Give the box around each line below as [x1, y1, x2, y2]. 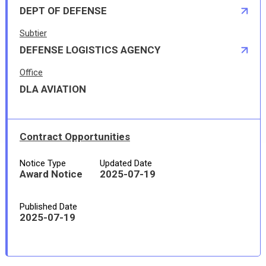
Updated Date [99, 158, 152, 169]
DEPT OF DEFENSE [19, 5, 107, 17]
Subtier [19, 28, 47, 39]
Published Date [19, 201, 77, 212]
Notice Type [19, 158, 66, 169]
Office [19, 67, 43, 78]
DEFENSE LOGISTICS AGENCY [19, 44, 160, 56]
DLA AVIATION [19, 83, 86, 95]
